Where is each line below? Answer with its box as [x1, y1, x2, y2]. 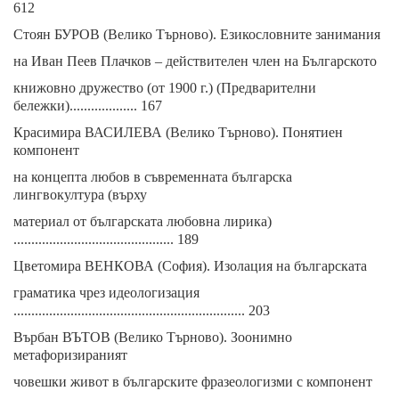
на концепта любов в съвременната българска [13, 169, 292, 184]
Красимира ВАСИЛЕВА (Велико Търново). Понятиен [13, 125, 343, 140]
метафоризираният [13, 347, 127, 362]
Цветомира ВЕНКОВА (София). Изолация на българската [13, 258, 367, 273]
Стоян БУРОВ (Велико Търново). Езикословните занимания [13, 27, 380, 42]
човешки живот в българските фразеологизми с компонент [13, 374, 372, 389]
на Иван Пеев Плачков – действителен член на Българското [13, 53, 377, 69]
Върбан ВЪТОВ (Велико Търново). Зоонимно [13, 330, 292, 345]
